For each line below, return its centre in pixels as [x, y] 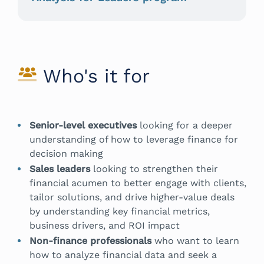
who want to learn [195, 240]
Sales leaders [60, 169]
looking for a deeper [185, 125]
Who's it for [96, 76]
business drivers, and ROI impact [105, 225]
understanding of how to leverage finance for [134, 139]
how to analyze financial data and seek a [123, 255]
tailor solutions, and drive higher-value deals [132, 197]
